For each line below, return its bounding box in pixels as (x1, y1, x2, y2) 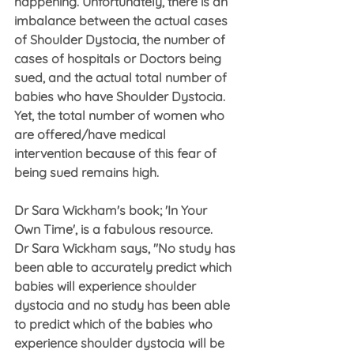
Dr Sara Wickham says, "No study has (14, 240, 239, 257)
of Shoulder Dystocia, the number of (14, 32, 228, 48)
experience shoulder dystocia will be (14, 335, 228, 352)
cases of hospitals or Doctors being (14, 51, 224, 67)
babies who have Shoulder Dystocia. (14, 88, 232, 105)
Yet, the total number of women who (14, 107, 228, 124)
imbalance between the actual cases (14, 13, 231, 29)
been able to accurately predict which (14, 259, 235, 276)
